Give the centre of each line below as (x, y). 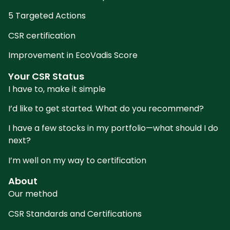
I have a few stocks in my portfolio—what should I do (113, 128)
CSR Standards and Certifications (75, 214)
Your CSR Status (46, 76)
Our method (33, 194)
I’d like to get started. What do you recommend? (106, 108)
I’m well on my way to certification (77, 160)
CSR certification (42, 35)
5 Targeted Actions (47, 16)
